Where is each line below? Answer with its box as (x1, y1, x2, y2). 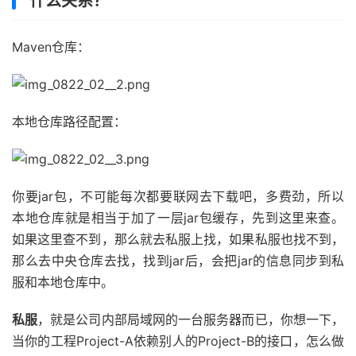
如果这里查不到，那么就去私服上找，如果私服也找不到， (12, 231, 344, 247)
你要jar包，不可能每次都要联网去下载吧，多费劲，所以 (12, 188, 344, 204)
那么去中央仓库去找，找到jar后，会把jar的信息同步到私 (12, 253, 344, 269)
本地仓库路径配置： (12, 114, 126, 130)
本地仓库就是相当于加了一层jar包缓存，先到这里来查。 (12, 210, 344, 226)
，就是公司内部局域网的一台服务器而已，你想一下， (37, 311, 345, 327)
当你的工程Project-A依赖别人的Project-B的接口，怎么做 (12, 333, 344, 349)
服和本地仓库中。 (12, 274, 114, 290)
